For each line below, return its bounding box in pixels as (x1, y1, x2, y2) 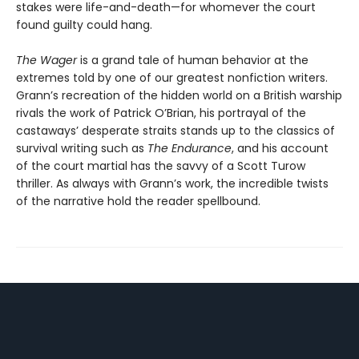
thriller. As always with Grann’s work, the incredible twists (16, 175, 329, 192)
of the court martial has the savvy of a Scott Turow (16, 158, 305, 175)
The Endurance (147, 140, 232, 157)
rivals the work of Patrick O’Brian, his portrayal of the (16, 105, 306, 122)
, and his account (232, 140, 329, 157)
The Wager (16, 52, 77, 69)
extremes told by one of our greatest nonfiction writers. (16, 70, 328, 87)
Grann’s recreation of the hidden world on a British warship (16, 87, 342, 104)
